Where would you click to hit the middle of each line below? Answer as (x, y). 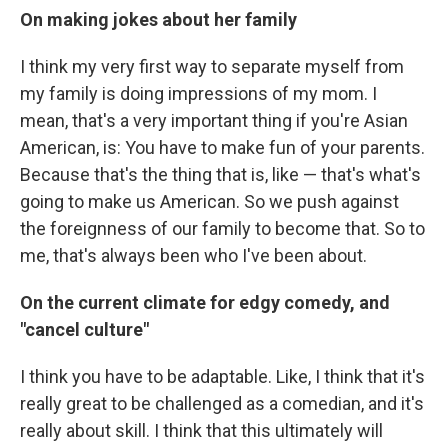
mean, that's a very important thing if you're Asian (214, 120)
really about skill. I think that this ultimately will (201, 430)
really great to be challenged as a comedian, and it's (222, 403)
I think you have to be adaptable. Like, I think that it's (222, 376)
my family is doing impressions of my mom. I (198, 93)
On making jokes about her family (158, 19)
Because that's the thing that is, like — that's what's (220, 174)
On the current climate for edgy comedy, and (205, 302)
